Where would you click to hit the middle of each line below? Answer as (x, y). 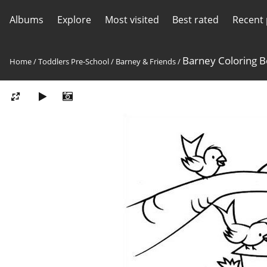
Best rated (196, 20)
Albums (27, 20)
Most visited (132, 20)
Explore (74, 20)
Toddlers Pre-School (74, 61)
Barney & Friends (146, 61)
